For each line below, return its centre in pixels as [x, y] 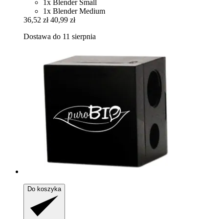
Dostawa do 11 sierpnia [60, 36]
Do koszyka [44, 189]
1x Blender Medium [74, 11]
